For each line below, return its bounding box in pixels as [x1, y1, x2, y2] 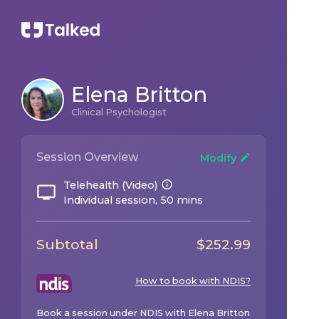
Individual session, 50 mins [63, 194, 203, 206]
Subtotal [36, 236, 98, 253]
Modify [200, 152, 240, 164]
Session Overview [36, 150, 138, 164]
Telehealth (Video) [63, 179, 157, 192]
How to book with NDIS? [135, 276, 251, 286]
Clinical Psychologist [71, 107, 167, 117]
